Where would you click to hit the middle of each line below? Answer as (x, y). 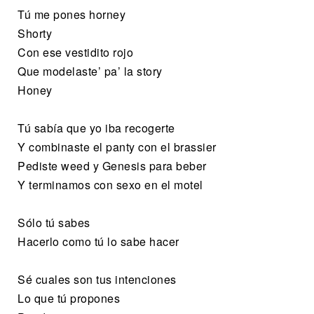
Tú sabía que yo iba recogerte (96, 128)
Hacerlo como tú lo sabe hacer (98, 241)
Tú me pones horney (71, 14)
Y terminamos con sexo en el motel (110, 184)
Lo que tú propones (69, 298)
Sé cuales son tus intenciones (97, 279)
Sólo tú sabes (54, 222)
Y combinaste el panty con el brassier (117, 146)
